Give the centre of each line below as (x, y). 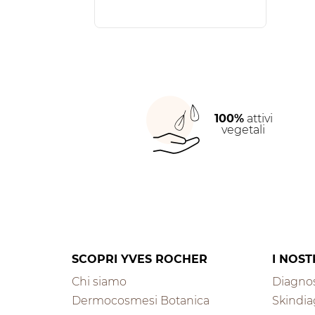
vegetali (244, 130)
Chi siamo (99, 282)
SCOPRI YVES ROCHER (140, 259)
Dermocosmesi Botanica (141, 301)
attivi (258, 119)
